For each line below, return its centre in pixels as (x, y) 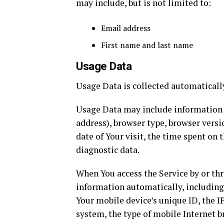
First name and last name (147, 45)
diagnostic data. (108, 150)
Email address (126, 28)
